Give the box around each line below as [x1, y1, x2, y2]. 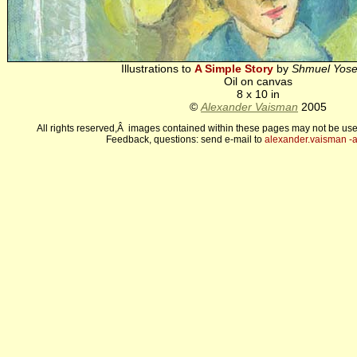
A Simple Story [194, 62, 273, 75]
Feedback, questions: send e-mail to [106, 134, 265, 145]
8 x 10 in [237, 88, 280, 100]
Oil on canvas [224, 75, 292, 88]
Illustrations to [120, 62, 194, 75]
